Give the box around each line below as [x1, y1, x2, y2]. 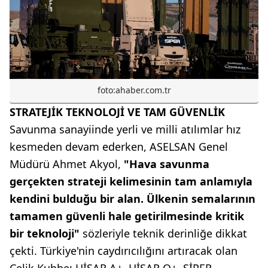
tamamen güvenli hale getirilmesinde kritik [10, 209, 244, 224]
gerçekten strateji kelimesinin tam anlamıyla [10, 174, 252, 189]
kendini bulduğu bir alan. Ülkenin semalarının [10, 191, 255, 206]
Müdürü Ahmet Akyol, [10, 157, 124, 172]
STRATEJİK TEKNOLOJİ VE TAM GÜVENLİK [10, 105, 225, 120]
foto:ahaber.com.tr [97, 84, 171, 96]
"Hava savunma [124, 157, 209, 172]
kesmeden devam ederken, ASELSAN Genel [10, 139, 228, 154]
